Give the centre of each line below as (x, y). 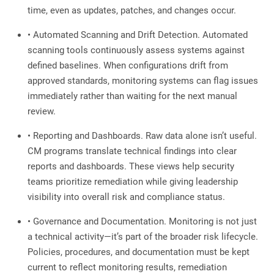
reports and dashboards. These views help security (131, 167)
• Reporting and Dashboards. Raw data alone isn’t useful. (142, 136)
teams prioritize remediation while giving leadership (133, 182)
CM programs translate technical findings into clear (132, 151)
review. (42, 112)
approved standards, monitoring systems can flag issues (143, 81)
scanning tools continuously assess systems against (136, 50)
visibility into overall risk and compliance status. (126, 197)
